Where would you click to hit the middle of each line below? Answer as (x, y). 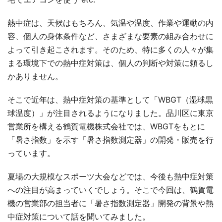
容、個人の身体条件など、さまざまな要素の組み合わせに (111, 36)
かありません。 (35, 76)
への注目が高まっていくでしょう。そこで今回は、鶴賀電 (111, 190)
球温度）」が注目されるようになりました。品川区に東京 (111, 113)
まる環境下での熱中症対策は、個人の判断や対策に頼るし (111, 63)
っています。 (31, 153)
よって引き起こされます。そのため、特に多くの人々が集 (111, 49)
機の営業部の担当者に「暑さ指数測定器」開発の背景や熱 (111, 203)
